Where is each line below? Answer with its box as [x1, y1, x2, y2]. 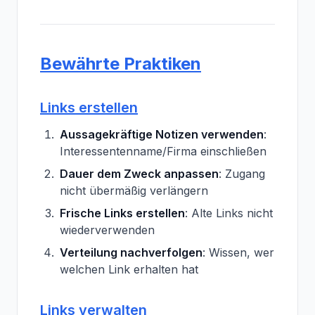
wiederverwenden [60, 223, 155, 237]
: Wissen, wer [202, 245, 274, 259]
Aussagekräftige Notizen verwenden [60, 127, 264, 141]
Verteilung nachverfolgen [60, 245, 202, 259]
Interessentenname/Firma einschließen [60, 144, 266, 158]
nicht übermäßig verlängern [60, 184, 208, 198]
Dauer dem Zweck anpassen [60, 167, 219, 181]
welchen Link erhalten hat [60, 262, 198, 276]
